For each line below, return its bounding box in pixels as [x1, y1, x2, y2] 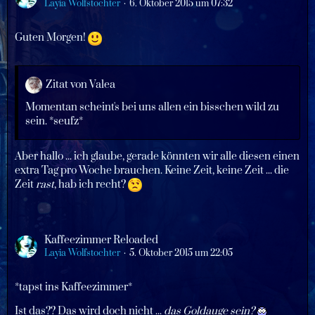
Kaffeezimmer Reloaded [44, 233, 158, 247]
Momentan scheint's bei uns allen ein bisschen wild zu [25, 100, 279, 114]
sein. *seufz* [25, 114, 83, 128]
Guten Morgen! [15, 31, 88, 45]
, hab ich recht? [54, 177, 128, 191]
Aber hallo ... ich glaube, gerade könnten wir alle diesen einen [15, 149, 300, 163]
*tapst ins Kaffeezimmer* [15, 281, 132, 295]
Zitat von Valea [46, 77, 115, 91]
